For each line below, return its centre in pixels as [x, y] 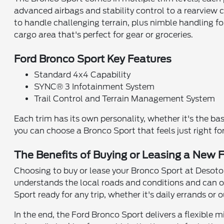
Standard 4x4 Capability [82, 74]
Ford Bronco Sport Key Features [93, 59]
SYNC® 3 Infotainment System [94, 86]
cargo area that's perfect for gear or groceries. [104, 34]
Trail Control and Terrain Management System [125, 98]
